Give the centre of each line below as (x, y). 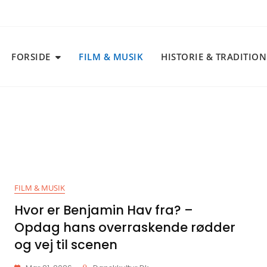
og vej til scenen (66, 245)
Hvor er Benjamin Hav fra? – (104, 210)
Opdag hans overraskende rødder (125, 227)
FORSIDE (31, 57)
